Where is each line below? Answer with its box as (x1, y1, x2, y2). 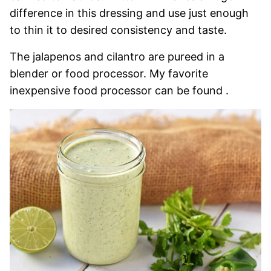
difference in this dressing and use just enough (10, 7, 249, 20)
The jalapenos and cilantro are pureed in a (10, 50, 224, 64)
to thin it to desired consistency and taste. (10, 24, 227, 37)
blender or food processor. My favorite (10, 67, 208, 80)
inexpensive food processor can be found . (10, 84, 229, 97)
